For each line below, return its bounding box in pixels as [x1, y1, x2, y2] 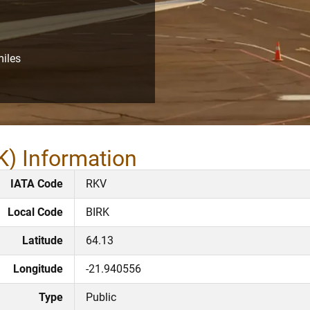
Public [86, 290, 116, 304]
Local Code [8, 205, 63, 219]
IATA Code [10, 176, 63, 190]
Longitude [13, 262, 63, 275]
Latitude [22, 233, 63, 247]
